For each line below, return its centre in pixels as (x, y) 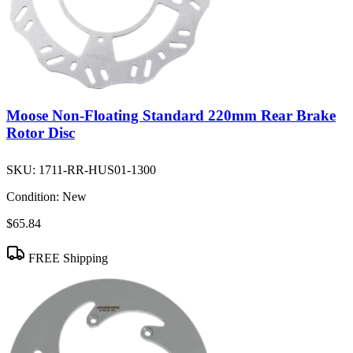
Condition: (33, 197)
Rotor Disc (41, 132)
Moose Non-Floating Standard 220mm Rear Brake (171, 115)
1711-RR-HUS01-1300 (97, 170)
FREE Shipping (67, 258)
